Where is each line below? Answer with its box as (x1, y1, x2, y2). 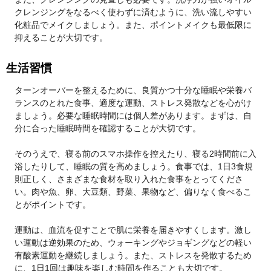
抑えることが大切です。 (15, 33, 108, 42)
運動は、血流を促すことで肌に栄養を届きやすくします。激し (15, 225, 252, 235)
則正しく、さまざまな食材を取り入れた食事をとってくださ (15, 174, 243, 184)
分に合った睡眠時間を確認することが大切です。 (15, 123, 201, 133)
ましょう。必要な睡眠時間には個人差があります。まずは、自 (15, 111, 252, 120)
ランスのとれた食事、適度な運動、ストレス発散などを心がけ (15, 98, 252, 108)
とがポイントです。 (15, 200, 91, 209)
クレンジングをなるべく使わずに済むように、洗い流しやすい (15, 7, 252, 17)
